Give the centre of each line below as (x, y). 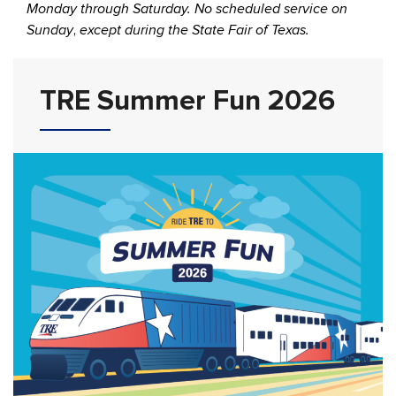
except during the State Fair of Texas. (194, 30)
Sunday (50, 30)
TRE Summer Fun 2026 (187, 101)
